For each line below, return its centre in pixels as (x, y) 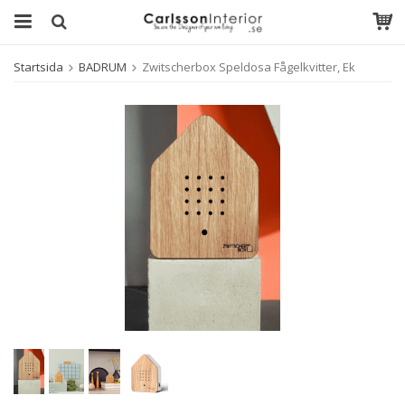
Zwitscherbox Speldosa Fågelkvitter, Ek (249, 67)
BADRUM (103, 67)
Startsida (38, 67)
